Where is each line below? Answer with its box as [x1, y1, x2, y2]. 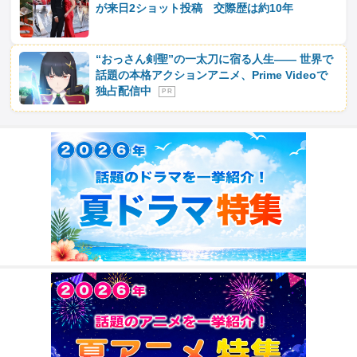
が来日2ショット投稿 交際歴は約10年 [96, 2, 294, 14]
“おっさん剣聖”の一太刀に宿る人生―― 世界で [96, 53, 334, 65]
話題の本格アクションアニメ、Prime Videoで [96, 69, 328, 81]
